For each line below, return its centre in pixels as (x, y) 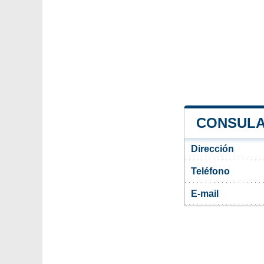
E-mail (205, 193)
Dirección (212, 148)
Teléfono (210, 171)
